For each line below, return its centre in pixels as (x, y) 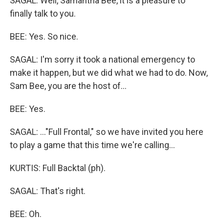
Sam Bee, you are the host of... (68, 86)
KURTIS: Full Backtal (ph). (58, 168)
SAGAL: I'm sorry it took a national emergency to (102, 59)
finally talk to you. (43, 13)
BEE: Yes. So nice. (44, 36)
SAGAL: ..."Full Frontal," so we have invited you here (107, 132)
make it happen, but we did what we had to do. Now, (109, 73)
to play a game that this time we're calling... (92, 145)
